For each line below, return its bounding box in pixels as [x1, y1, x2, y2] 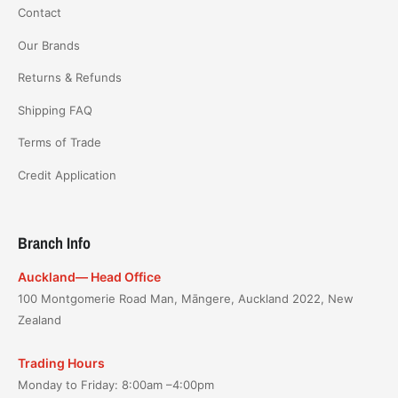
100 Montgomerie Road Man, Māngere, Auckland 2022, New [18, 291, 354, 306]
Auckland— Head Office [18, 269, 161, 285]
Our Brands [18, 37, 80, 52]
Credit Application [18, 167, 116, 182]
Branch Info [18, 232, 91, 255]
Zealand [18, 313, 61, 328]
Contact [18, 5, 61, 20]
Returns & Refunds [18, 70, 122, 85]
